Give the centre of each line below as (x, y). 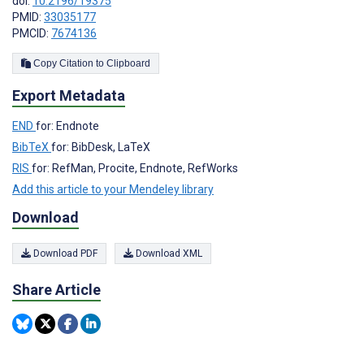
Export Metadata (69, 95)
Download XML (168, 253)
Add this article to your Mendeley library (113, 189)
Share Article (56, 289)
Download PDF (64, 253)
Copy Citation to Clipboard (128, 63)
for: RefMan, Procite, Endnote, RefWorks (135, 168)
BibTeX (32, 147)
